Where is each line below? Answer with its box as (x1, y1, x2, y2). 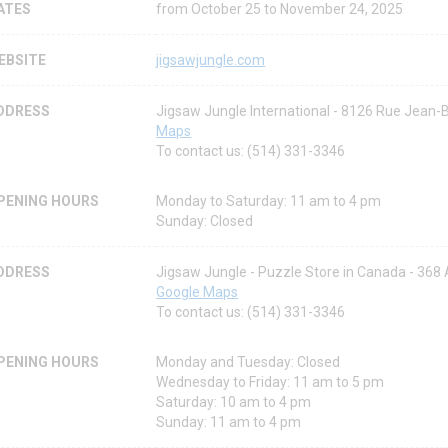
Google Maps (156, 284, 239, 301)
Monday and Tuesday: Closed (156, 354, 341, 371)
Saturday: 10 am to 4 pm (156, 394, 312, 411)
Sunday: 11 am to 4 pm (156, 414, 302, 431)
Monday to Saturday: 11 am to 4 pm (156, 193, 382, 210)
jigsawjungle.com (156, 52, 266, 69)
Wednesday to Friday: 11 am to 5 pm (156, 374, 385, 391)
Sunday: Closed (156, 213, 254, 230)
